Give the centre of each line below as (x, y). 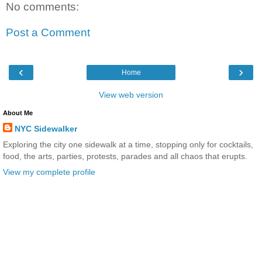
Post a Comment (48, 32)
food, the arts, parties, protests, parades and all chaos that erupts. (125, 156)
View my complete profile (49, 172)
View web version (131, 95)
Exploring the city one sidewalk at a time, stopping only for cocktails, (128, 145)
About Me (18, 113)
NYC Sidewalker (46, 129)
